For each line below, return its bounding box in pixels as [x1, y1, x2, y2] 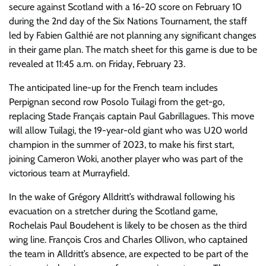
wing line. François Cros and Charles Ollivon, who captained [9, 234, 248, 245]
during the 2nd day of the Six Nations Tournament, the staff [9, 15, 247, 27]
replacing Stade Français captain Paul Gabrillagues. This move [9, 110, 254, 122]
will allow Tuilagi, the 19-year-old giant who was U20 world [9, 125, 248, 136]
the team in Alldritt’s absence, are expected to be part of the [9, 248, 248, 259]
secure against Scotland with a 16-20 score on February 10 [9, 1, 242, 12]
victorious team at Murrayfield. [9, 167, 129, 179]
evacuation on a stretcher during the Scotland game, [9, 205, 217, 217]
